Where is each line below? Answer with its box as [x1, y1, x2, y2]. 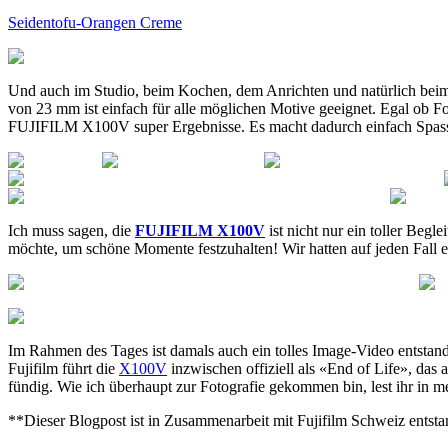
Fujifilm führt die [8, 359, 119, 377]
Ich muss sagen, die [8, 221, 135, 239]
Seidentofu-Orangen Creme [8, 13, 182, 31]
